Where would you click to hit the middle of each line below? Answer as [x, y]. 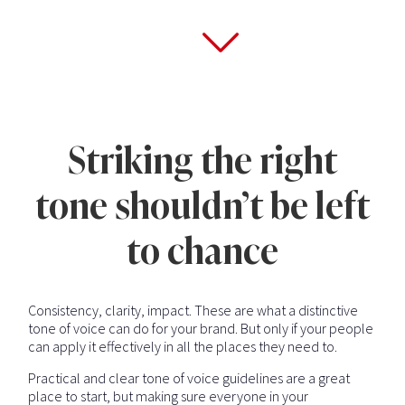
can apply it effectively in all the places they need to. [183, 346]
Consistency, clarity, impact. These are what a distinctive [193, 310]
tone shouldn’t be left [202, 206]
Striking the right [202, 160]
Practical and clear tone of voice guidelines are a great [189, 377]
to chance [202, 251]
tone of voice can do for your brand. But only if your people [201, 328]
